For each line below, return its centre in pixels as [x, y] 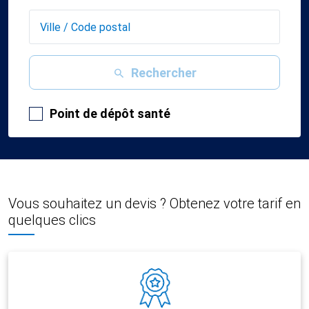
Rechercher [164, 72]
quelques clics [52, 220]
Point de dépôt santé [110, 113]
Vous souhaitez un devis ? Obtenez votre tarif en [154, 203]
